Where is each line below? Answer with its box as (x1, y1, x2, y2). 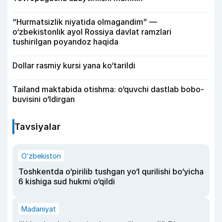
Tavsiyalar (14, 121, 60, 132)
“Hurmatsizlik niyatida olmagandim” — (12, 17, 157, 27)
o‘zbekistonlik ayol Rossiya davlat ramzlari (12, 27, 171, 37)
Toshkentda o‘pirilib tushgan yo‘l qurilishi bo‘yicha (18, 166, 204, 177)
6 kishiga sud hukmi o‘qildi (18, 176, 115, 187)
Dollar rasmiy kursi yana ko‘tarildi (12, 60, 135, 71)
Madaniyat (21, 205, 56, 214)
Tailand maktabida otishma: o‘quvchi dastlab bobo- (12, 84, 204, 95)
